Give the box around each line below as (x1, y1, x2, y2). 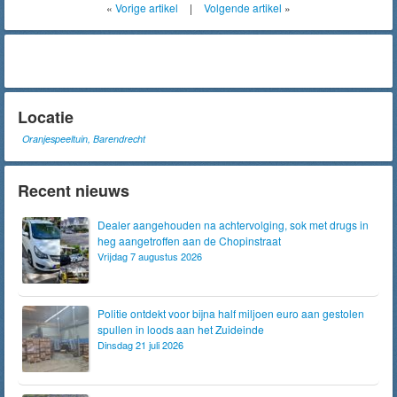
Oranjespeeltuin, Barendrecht (22, 132, 145, 145)
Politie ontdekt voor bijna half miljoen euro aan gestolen (97, 306, 364, 321)
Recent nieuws (18, 179, 129, 202)
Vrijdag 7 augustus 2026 (97, 249, 202, 263)
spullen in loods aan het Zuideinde (97, 322, 264, 337)
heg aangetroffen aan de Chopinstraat (97, 233, 281, 248)
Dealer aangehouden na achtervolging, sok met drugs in (97, 217, 369, 232)
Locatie (18, 105, 74, 128)
